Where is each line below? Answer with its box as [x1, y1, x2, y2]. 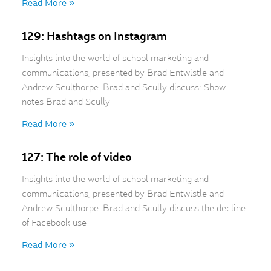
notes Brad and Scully [21, 96, 110, 108]
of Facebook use [21, 217, 87, 229]
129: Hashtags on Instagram [21, 28, 167, 44]
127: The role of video [21, 149, 132, 165]
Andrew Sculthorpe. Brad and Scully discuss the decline [21, 202, 246, 214]
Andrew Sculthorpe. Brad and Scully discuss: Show [21, 81, 226, 93]
